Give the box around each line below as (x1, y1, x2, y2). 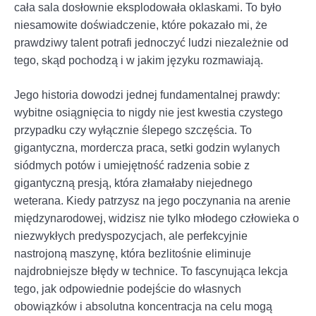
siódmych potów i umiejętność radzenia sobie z (14, 159, 250, 171)
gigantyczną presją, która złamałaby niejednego (14, 176, 253, 189)
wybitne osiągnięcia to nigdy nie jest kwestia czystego (14, 106, 283, 119)
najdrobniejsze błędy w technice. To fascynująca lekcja (14, 265, 288, 277)
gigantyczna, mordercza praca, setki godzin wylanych (14, 141, 280, 154)
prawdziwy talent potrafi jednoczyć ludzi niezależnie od (14, 36, 288, 49)
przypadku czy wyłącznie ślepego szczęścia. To (14, 123, 252, 136)
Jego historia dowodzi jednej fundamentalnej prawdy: (14, 88, 280, 101)
